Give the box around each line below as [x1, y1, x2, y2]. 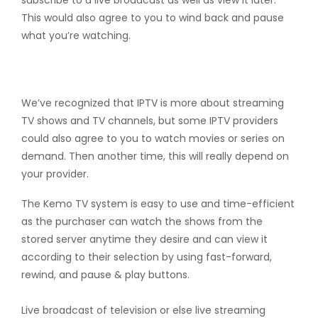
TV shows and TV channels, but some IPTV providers [21, 114, 278, 128]
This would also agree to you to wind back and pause [21, 11, 284, 25]
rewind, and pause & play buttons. [21, 268, 190, 282]
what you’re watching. [21, 28, 131, 43]
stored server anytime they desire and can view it [21, 232, 268, 246]
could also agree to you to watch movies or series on [21, 131, 285, 146]
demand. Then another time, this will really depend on [21, 149, 289, 163]
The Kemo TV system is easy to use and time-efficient [21, 197, 295, 211]
